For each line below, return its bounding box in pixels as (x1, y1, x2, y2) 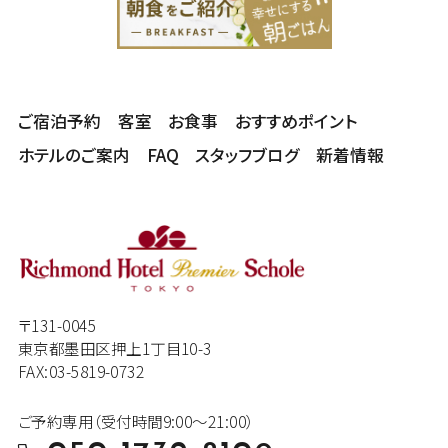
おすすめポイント (235, 109, 358, 134)
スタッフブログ (195, 142, 300, 167)
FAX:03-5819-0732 (17, 359, 145, 382)
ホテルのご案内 (17, 142, 130, 167)
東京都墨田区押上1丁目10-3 (17, 336, 212, 359)
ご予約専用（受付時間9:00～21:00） (17, 409, 254, 432)
